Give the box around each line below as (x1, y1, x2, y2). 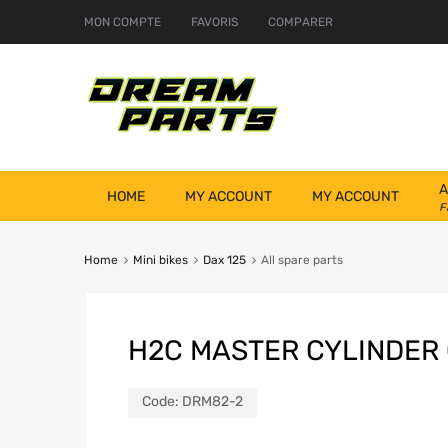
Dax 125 (202, 253, 246, 268)
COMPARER (268, 15, 333, 29)
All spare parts (260, 253, 343, 268)
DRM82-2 (182, 393, 243, 411)
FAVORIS (191, 15, 238, 29)
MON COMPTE (84, 15, 161, 29)
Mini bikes (132, 253, 188, 268)
